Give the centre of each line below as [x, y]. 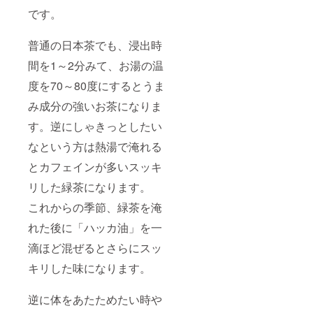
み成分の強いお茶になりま [95, 106]
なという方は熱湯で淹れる [95, 147]
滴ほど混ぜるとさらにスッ [95, 248]
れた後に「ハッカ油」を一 [95, 228]
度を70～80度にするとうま [96, 86]
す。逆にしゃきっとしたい [95, 126]
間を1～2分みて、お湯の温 [96, 66]
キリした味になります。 [89, 268]
